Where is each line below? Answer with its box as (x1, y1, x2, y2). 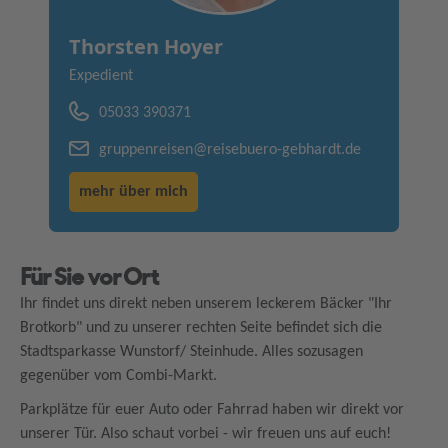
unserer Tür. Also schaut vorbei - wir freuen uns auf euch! (20, 425, 391, 442)
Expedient (69, 67, 133, 84)
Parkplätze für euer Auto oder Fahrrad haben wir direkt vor (20, 401, 404, 418)
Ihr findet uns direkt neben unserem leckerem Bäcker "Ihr (20, 295, 392, 312)
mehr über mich (79, 183, 188, 200)
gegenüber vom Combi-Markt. (20, 367, 217, 384)
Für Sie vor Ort (20, 261, 159, 292)
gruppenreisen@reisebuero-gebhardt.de (99, 141, 361, 158)
